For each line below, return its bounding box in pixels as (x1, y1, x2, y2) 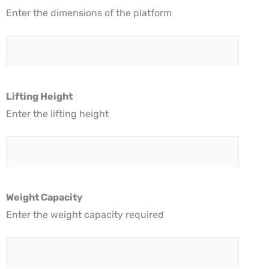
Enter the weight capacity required (6, 209, 164, 221)
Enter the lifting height (6, 108, 109, 120)
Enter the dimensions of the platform (6, 7, 172, 19)
